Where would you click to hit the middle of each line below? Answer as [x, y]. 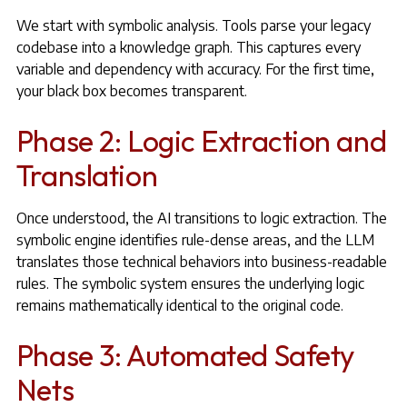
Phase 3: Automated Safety [185, 355]
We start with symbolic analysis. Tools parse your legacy [193, 25]
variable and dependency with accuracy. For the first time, [195, 69]
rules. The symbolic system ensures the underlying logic [190, 283]
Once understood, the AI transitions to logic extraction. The [201, 218]
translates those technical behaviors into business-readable [201, 262]
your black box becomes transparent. [131, 91]
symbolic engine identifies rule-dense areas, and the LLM [195, 240]
